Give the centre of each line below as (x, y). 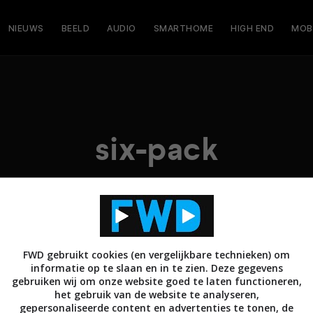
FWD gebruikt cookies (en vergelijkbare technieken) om (156, 255)
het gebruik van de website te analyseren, (156, 294)
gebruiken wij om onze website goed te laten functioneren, (156, 281)
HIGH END (252, 28)
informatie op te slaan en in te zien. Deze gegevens (156, 268)
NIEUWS (26, 28)
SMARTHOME (183, 28)
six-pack (156, 150)
